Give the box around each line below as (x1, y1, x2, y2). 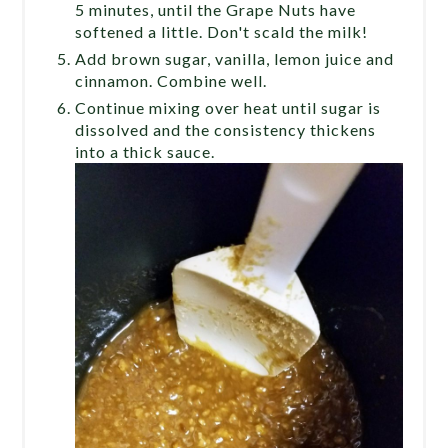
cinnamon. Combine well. (75, 71, 268, 91)
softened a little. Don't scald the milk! (75, 22, 369, 42)
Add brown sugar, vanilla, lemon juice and (75, 49, 395, 69)
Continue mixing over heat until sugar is (75, 98, 382, 118)
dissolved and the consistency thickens (75, 120, 377, 140)
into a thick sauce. (75, 142, 216, 162)
